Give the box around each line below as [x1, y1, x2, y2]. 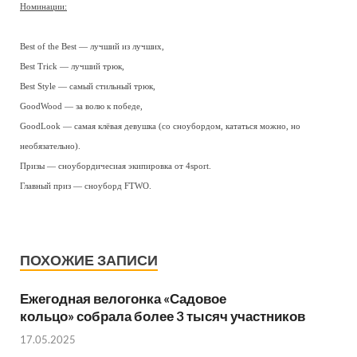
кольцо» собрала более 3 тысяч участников [20, 308, 305, 324]
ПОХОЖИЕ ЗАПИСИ [20, 252, 158, 269]
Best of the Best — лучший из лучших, [20, 42, 164, 51]
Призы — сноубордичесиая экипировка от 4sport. [20, 162, 211, 171]
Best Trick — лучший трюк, [20, 62, 124, 71]
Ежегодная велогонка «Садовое [20, 290, 226, 307]
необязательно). [20, 142, 80, 151]
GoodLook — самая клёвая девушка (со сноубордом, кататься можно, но [20, 122, 300, 131]
